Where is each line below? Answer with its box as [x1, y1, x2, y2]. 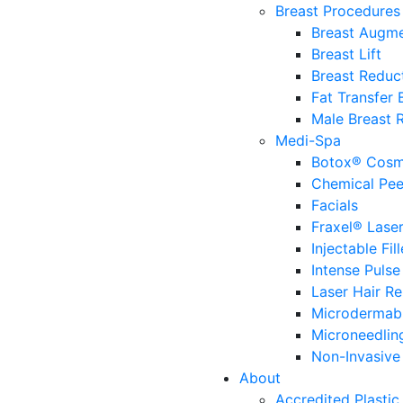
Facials [311, 196, 358, 214]
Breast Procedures [275, 2, 400, 20]
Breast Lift [311, 45, 381, 63]
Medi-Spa [275, 131, 341, 149]
